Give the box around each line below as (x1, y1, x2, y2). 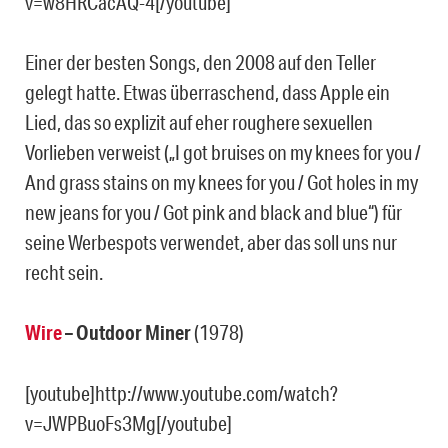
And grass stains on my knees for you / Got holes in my (25, 169, 418, 194)
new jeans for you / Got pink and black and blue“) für (25, 199, 402, 224)
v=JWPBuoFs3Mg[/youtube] (25, 410, 232, 435)
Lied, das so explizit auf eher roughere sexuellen (25, 109, 373, 134)
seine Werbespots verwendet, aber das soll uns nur (25, 229, 397, 254)
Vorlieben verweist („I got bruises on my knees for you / (25, 139, 421, 164)
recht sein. (25, 259, 103, 284)
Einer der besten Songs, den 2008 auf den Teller (25, 49, 376, 74)
